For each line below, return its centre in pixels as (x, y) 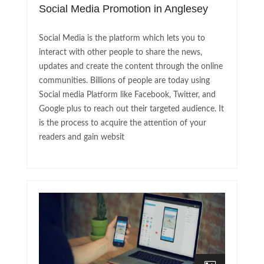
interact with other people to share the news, (121, 53)
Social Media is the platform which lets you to (122, 39)
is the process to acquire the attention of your (123, 123)
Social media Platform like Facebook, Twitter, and (127, 95)
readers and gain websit (82, 138)
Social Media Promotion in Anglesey (123, 9)
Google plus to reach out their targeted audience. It (131, 109)
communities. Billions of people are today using (124, 81)
